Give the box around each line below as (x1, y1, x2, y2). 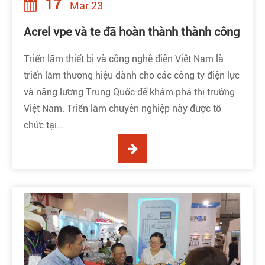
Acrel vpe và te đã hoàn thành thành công (24, 25, 240, 40)
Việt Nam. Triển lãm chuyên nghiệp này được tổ (24, 103, 221, 115)
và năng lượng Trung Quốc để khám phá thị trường (24, 86, 235, 98)
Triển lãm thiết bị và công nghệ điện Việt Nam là (24, 53, 224, 65)
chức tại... (24, 119, 64, 131)
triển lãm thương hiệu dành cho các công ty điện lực (24, 70, 240, 82)
